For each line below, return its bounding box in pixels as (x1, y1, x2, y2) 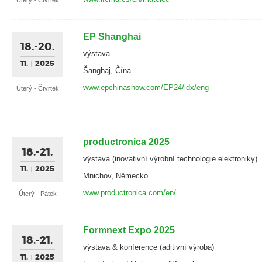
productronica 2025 (83, 136, 170, 147)
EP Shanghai (83, 31, 141, 42)
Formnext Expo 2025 (83, 225, 175, 235)
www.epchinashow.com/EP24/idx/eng (83, 82, 209, 92)
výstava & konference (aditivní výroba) (83, 242, 214, 251)
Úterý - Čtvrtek (16, 84, 59, 92)
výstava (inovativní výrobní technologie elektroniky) (83, 154, 257, 163)
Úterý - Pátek (18, 189, 57, 197)
